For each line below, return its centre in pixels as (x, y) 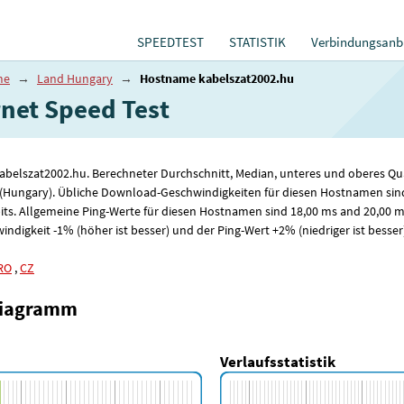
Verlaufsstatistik (278, 362)
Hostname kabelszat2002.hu (217, 78)
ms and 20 (347, 211)
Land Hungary (75, 78)
